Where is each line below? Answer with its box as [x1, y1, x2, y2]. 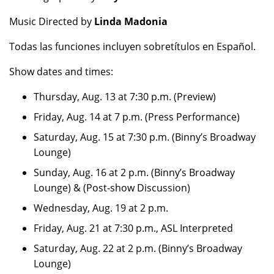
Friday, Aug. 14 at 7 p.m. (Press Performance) [34, 110, 240, 124]
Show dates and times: [9, 65, 113, 78]
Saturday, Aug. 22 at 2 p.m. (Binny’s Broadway [34, 242, 242, 255]
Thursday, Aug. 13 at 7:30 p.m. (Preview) [34, 90, 216, 103]
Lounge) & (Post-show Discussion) [34, 181, 190, 194]
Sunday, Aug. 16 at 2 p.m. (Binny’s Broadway [34, 166, 235, 179]
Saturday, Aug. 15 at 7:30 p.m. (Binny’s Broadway [34, 130, 256, 144]
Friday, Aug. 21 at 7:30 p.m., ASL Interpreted [34, 221, 233, 235]
